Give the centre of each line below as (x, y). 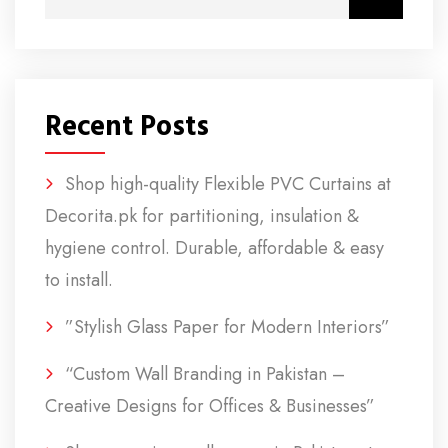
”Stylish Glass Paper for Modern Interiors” (227, 327)
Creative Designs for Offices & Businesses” (210, 406)
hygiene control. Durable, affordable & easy (214, 248)
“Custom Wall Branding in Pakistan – (205, 374)
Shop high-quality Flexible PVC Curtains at (228, 184)
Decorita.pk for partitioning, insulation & (202, 216)
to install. (79, 280)
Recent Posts (127, 127)
